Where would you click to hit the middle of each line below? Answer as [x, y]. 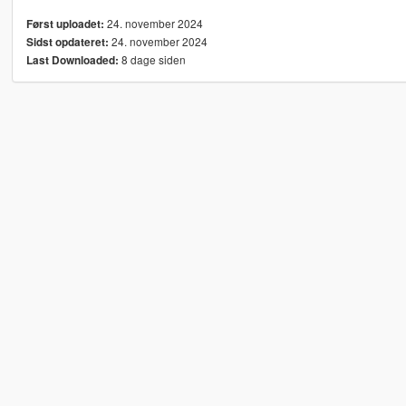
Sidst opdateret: [67, 43]
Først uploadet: [65, 24]
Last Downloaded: [72, 61]
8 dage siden [152, 60]
